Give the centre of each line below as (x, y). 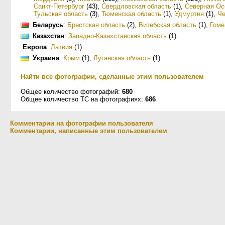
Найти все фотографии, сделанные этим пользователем (112, 77)
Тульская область (61, 14)
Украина (46, 58)
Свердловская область (136, 6)
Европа (35, 47)
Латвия (62, 47)
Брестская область (96, 25)
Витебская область (167, 25)
